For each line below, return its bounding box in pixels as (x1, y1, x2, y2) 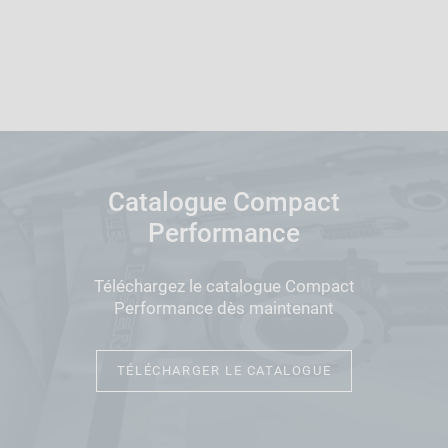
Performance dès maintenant (114, 297, 334, 318)
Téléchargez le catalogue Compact (93, 275, 355, 296)
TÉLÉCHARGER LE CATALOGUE (116, 362, 332, 378)
